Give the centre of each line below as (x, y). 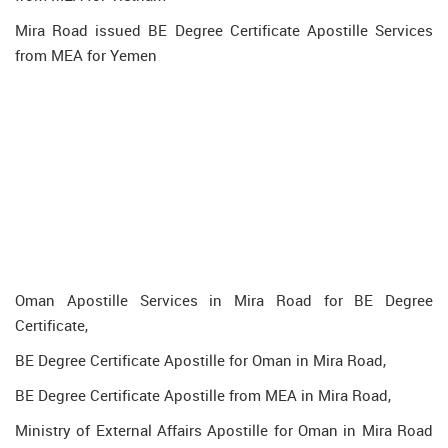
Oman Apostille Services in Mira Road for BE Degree (224, 300)
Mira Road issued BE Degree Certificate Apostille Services (224, 30)
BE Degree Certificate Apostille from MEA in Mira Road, (203, 395)
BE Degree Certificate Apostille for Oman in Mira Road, (200, 360)
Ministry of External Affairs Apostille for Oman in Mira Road (224, 430)
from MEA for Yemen (86, 55)
